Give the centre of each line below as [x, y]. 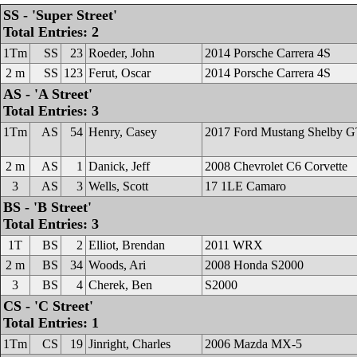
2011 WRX [234, 245]
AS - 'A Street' [48, 94]
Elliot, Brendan [127, 245]
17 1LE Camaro [245, 186]
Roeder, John [122, 53]
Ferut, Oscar [120, 73]
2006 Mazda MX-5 [253, 344]
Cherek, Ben [120, 285]
